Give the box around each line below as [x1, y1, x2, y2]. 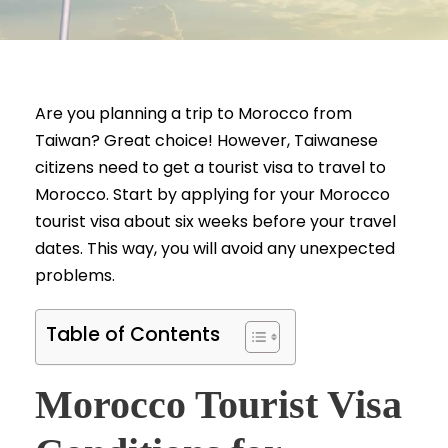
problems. [35, 264, 115, 288]
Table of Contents [46, 321, 220, 349]
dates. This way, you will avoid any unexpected [35, 237, 395, 261]
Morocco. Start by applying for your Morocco [35, 183, 390, 207]
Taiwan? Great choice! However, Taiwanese [35, 129, 378, 153]
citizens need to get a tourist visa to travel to [35, 156, 386, 180]
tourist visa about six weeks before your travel [35, 210, 396, 234]
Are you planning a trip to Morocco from [35, 102, 352, 126]
